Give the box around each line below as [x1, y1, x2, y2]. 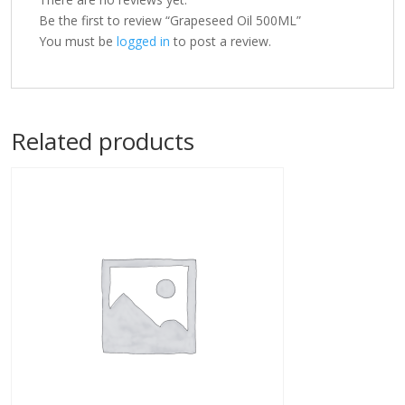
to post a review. [170, 33, 271, 50]
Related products [11, 125, 194, 157]
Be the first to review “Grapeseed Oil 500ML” [39, 12, 301, 29]
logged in [117, 33, 170, 50]
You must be [39, 33, 117, 50]
